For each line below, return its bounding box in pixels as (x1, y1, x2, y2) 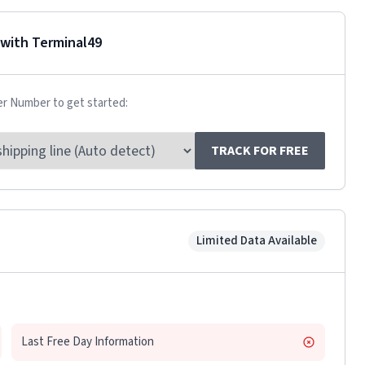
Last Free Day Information (21, 333, 154, 350)
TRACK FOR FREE (211, 142, 309, 160)
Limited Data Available (196, 232, 317, 249)
